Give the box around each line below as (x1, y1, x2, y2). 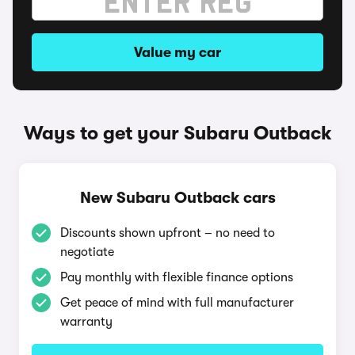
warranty (60, 315, 113, 329)
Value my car (134, 44, 221, 60)
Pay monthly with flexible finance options (60, 270, 293, 284)
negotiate (60, 245, 114, 259)
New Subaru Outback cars (79, 189, 276, 207)
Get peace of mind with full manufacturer (60, 296, 294, 310)
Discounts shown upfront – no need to (60, 226, 275, 240)
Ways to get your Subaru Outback (23, 122, 332, 144)
